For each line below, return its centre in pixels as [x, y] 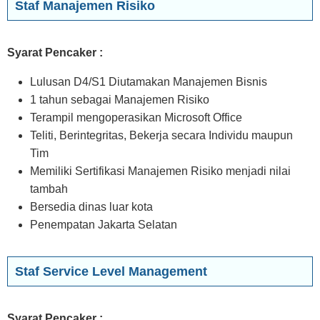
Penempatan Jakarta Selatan [104, 225]
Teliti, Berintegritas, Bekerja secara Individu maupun [161, 135]
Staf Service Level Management [111, 271]
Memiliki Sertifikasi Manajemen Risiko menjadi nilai [160, 171]
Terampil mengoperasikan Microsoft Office [136, 117]
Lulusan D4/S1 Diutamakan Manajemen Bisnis [149, 82]
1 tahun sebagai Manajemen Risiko [120, 100]
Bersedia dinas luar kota [91, 207]
